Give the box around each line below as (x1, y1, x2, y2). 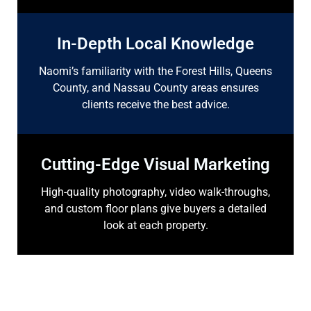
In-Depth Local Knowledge (57, 34, 254, 53)
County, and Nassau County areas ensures (52, 81, 259, 94)
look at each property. (103, 219, 208, 232)
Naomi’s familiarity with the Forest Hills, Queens (39, 65, 272, 78)
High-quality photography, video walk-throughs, (41, 185, 270, 199)
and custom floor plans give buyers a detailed (44, 202, 267, 215)
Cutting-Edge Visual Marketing (41, 155, 270, 174)
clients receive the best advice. (81, 98, 230, 111)
